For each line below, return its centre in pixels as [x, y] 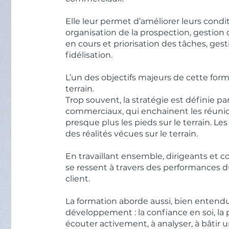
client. [78, 179]
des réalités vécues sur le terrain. [132, 134]
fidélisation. [89, 55]
